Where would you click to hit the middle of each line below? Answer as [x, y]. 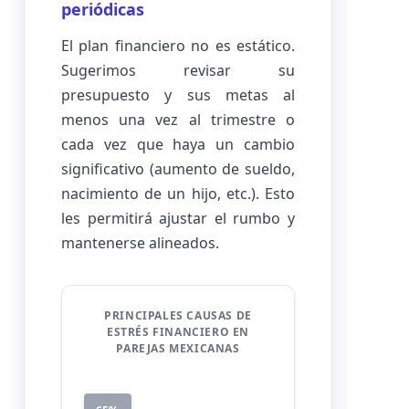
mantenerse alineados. [140, 243]
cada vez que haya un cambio [178, 144]
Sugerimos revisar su [178, 70]
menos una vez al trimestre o [178, 120]
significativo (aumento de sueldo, [178, 169]
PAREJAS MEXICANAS [178, 348]
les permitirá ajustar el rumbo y [178, 218]
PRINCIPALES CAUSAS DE [178, 315]
